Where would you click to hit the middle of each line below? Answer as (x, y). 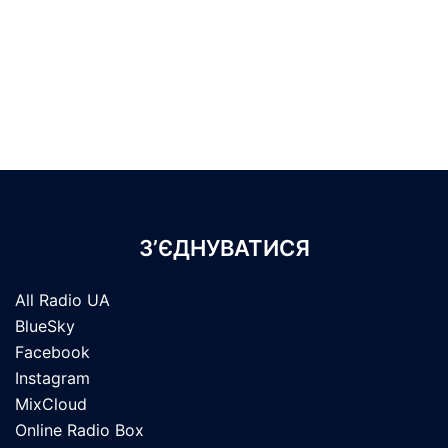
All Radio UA (62, 300)
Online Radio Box (79, 430)
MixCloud (51, 404)
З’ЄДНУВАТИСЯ (224, 248)
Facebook (52, 352)
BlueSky (45, 326)
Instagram (52, 378)
